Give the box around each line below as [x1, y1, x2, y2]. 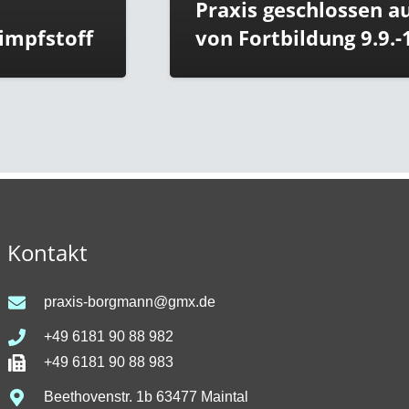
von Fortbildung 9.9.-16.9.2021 [98, 23, 399, 52]
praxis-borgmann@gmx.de [43, 294, 215, 310]
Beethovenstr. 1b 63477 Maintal [43, 389, 248, 405]
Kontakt [6, 237, 88, 268]
